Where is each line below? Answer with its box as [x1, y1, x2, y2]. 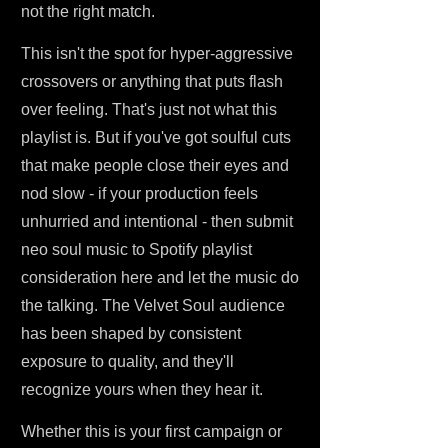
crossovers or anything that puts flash [21, 73, 283, 90]
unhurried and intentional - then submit [21, 213, 293, 230]
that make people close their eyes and [21, 157, 289, 174]
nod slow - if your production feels [21, 185, 258, 202]
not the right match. [21, 3, 155, 20]
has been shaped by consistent [21, 325, 241, 342]
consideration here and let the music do [21, 269, 299, 286]
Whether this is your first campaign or [21, 423, 282, 440]
